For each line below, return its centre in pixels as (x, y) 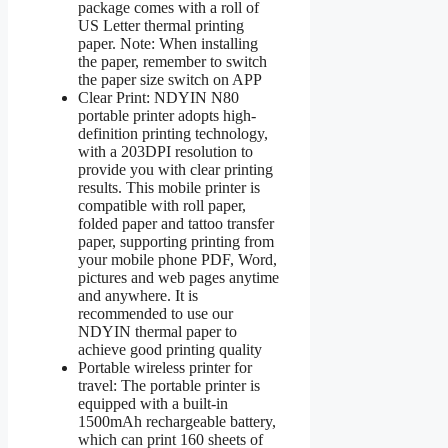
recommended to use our (155, 313)
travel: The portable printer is (169, 385)
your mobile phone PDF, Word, (177, 259)
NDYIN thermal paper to (157, 331)
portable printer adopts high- (167, 115)
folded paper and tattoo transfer (176, 223)
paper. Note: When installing (168, 43)
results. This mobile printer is (169, 187)
